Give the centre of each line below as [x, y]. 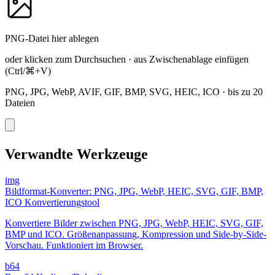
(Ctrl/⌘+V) [28, 71]
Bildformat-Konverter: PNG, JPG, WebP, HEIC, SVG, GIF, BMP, [134, 191]
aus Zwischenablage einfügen [191, 59]
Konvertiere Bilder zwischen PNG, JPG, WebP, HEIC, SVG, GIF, [134, 223]
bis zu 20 [245, 91]
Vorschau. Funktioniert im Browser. [74, 245]
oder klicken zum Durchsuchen [65, 59]
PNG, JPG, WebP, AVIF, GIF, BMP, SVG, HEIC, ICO [112, 91]
